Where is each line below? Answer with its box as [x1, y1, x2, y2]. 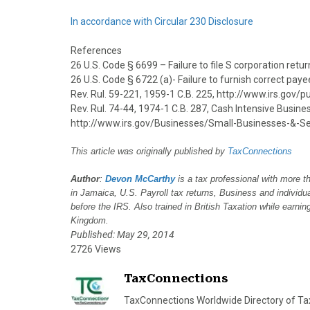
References [71, 45, 122, 56]
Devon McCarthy [105, 174, 175, 184]
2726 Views [71, 244, 121, 255]
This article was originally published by [71, 146, 228, 156]
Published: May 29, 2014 [71, 229, 174, 240]
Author [71, 174, 100, 184]
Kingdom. [71, 215, 109, 226]
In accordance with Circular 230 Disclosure [71, 16, 253, 27]
